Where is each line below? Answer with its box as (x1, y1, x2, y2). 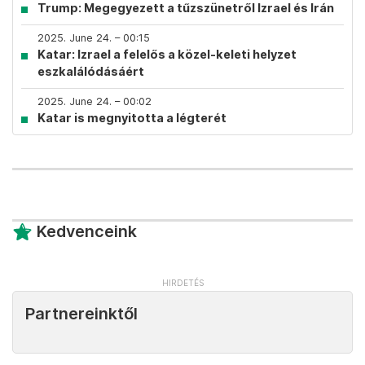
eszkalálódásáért (37, 64, 144, 78)
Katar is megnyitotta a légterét (37, 111, 226, 125)
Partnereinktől (25, 304, 138, 323)
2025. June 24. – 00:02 (37, 95, 152, 108)
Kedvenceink (37, 222, 137, 241)
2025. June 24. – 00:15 (37, 32, 150, 44)
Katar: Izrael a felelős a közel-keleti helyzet (37, 47, 297, 61)
